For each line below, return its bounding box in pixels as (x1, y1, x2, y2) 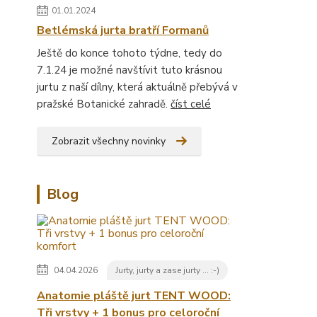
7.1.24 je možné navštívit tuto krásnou (37, 63, 222, 78)
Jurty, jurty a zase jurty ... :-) (115, 265, 219, 277)
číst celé (171, 97, 211, 112)
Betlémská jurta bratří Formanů (37, 23, 209, 39)
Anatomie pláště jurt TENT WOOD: (37, 288, 231, 304)
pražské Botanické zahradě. (37, 97, 171, 112)
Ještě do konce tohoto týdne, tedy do (37, 46, 222, 61)
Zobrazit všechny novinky (52, 134, 166, 149)
